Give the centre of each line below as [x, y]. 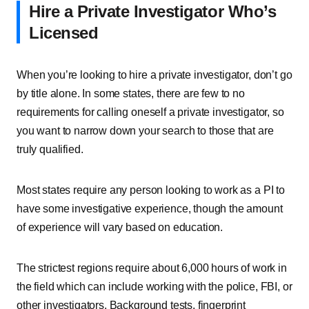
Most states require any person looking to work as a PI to [151, 190]
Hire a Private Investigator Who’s [153, 11]
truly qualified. [50, 149]
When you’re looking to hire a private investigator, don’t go [154, 75]
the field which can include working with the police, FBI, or [154, 287]
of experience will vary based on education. [120, 227]
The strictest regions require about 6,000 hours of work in [152, 268]
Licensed [64, 33]
